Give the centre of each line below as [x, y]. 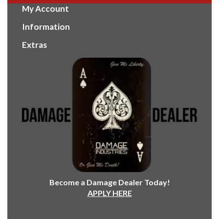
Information [46, 27]
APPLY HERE [109, 193]
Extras [34, 45]
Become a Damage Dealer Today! [109, 182]
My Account [45, 9]
